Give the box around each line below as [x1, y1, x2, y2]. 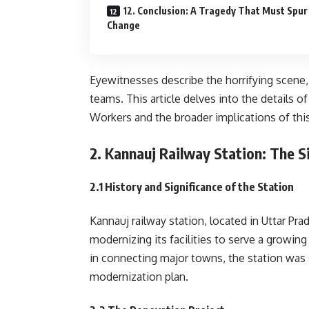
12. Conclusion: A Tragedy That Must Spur [123, 5, 308, 17]
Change [107, 19, 140, 31]
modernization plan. [90, 270, 188, 283]
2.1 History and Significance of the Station [90, 180, 294, 194]
